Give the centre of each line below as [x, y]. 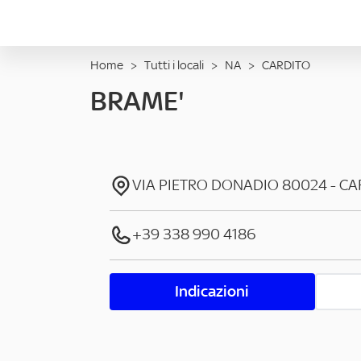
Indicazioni [212, 291]
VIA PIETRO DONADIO [205, 185]
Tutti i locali [174, 65]
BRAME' [137, 101]
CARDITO [286, 65]
